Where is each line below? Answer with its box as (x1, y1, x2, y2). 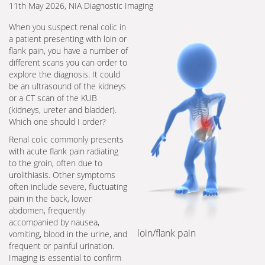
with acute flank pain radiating (9, 146, 118, 157)
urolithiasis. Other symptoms (9, 169, 115, 180)
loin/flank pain (137, 227, 196, 240)
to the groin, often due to (9, 157, 102, 169)
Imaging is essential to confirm (9, 252, 121, 263)
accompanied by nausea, (9, 216, 99, 228)
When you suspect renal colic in (9, 21, 126, 33)
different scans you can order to (9, 57, 127, 68)
